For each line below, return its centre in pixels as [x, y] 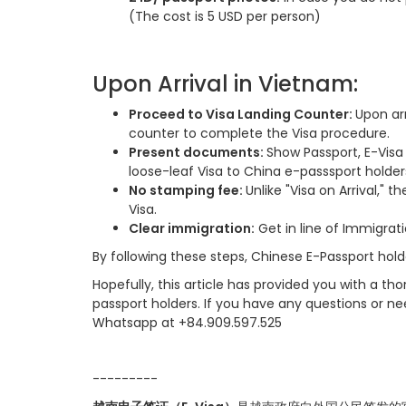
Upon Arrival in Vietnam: [225, 84]
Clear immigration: [192, 228]
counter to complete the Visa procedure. [259, 133]
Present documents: [198, 152]
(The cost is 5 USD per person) [225, 16]
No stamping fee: [187, 190]
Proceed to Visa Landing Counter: [242, 114]
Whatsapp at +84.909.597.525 [187, 323]
